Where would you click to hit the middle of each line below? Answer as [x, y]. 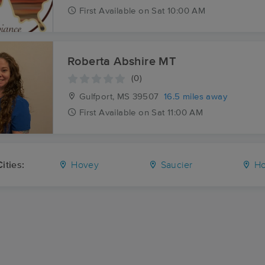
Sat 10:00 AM [179, 11]
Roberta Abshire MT [122, 62]
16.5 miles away [196, 97]
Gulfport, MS [103, 97]
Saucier [175, 165]
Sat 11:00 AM [177, 113]
